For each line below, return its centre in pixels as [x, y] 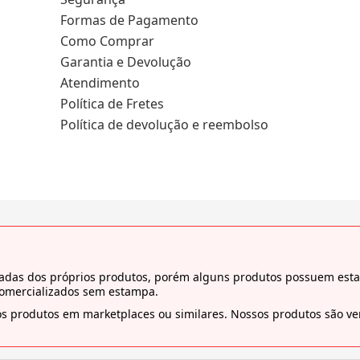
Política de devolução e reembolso [165, 125]
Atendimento [100, 83]
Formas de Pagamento [130, 20]
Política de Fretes [112, 104]
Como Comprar [108, 41]
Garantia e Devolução [126, 62]
